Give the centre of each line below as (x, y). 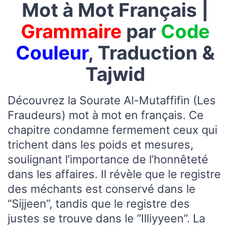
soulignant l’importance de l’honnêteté (108, 160)
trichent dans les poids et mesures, (101, 145)
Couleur (52, 52)
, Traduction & (151, 52)
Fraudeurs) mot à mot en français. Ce (106, 115)
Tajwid (115, 74)
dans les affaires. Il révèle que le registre (114, 174)
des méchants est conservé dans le (102, 189)
